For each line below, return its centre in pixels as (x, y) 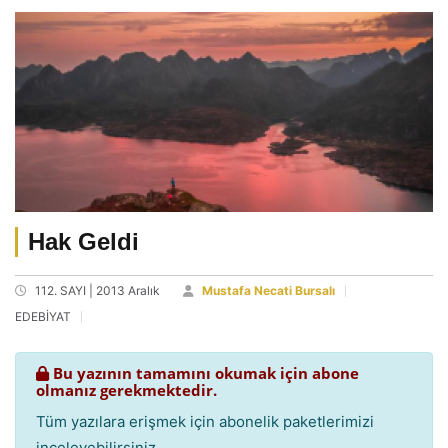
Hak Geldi (83, 242)
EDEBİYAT (43, 317)
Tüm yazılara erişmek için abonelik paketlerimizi (205, 422)
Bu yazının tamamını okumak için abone (204, 373)
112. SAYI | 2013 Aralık (97, 291)
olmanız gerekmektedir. (126, 390)
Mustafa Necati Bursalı (268, 291)
